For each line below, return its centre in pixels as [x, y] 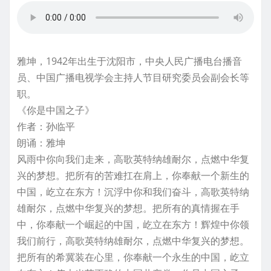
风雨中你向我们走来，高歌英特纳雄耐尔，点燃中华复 [133, 159]
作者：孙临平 [46, 127]
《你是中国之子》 [56, 110]
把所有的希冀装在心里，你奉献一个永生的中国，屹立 [133, 257]
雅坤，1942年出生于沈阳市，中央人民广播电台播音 [129, 61]
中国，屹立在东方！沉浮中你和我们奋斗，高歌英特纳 [133, 192]
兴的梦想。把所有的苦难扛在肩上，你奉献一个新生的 [133, 176]
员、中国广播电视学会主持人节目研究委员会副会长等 [133, 78]
